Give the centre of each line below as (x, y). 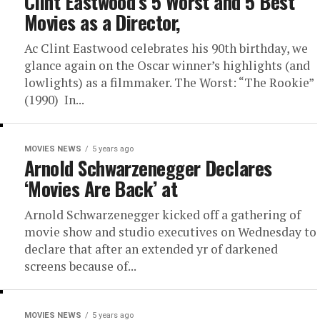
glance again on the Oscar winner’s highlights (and (167, 65)
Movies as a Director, (102, 22)
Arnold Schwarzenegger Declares (148, 168)
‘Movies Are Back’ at (101, 189)
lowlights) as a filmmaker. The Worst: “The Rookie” (169, 82)
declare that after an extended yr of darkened (151, 249)
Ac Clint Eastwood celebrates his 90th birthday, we (166, 48)
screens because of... (80, 266)
